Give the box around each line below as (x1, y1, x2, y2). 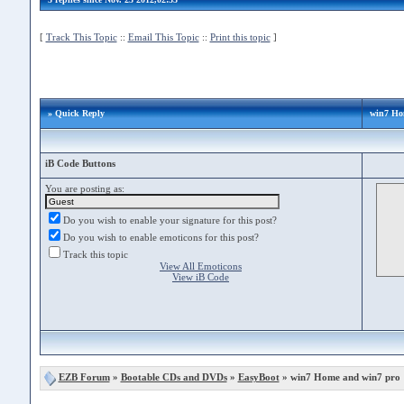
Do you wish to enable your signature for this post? (62, 215, 277, 225)
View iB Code (172, 271, 229, 282)
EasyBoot (237, 372, 280, 383)
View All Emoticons (160, 261, 242, 271)
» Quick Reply (47, 108, 105, 118)
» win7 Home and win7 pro (279, 372, 400, 383)
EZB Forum (58, 372, 110, 383)
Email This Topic (127, 32, 199, 42)
